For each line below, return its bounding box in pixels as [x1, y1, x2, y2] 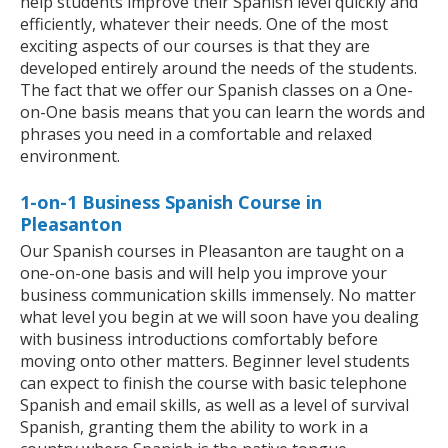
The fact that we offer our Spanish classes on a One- [20, 79, 413, 102]
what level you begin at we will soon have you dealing [20, 306, 419, 329]
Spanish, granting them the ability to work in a [20, 416, 368, 439]
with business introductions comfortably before [20, 328, 378, 351]
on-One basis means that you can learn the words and [20, 101, 425, 124]
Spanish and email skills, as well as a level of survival [20, 394, 409, 417]
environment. [20, 145, 120, 168]
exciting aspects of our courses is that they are [20, 35, 370, 58]
